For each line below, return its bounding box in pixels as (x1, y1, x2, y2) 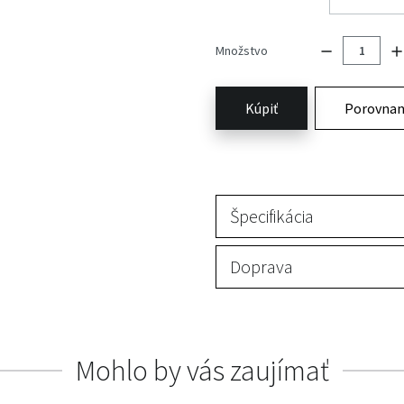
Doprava (230, 255, 293, 279)
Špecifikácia (230, 205, 314, 228)
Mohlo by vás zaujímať (75, 353, 329, 390)
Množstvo (216, 41, 268, 59)
